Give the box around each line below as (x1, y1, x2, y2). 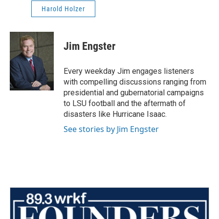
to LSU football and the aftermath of (64, 99, 186, 109)
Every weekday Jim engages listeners (64, 66, 194, 76)
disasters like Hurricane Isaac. (64, 109, 167, 119)
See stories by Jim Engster (64, 124, 159, 135)
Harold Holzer (42, 5, 85, 13)
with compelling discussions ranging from (64, 77, 206, 87)
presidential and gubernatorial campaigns (64, 88, 204, 98)
